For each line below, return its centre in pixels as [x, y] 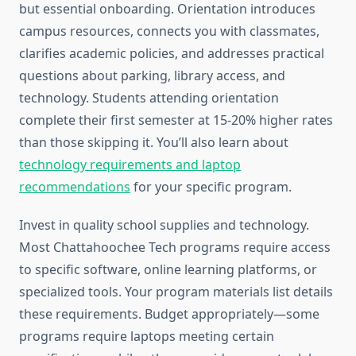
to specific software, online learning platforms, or [168, 270]
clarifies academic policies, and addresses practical [172, 54]
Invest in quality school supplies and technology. [164, 225]
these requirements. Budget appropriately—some [169, 314]
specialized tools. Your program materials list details [176, 292]
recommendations [75, 187]
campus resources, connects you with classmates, [169, 31]
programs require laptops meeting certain [147, 337]
